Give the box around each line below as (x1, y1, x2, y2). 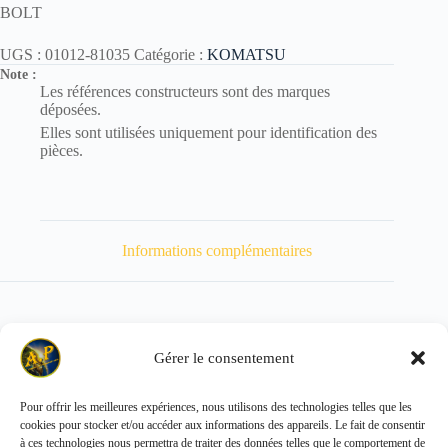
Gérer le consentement (154, 349, 294, 366)
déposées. (40, 101, 101, 119)
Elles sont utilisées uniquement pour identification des (40, 124, 377, 142)
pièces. (40, 142, 83, 160)
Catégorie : (134, 46, 207, 64)
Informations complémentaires (122, 241, 313, 259)
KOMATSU (207, 46, 286, 64)
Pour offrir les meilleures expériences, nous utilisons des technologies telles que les (20, 400, 412, 414)
